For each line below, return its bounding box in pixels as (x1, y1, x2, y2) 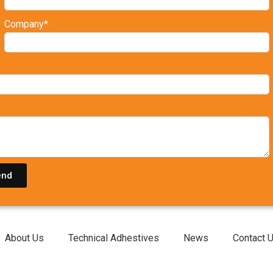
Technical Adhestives (68, 232, 159, 244)
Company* (4, 18, 48, 30)
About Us (5, 232, 44, 244)
